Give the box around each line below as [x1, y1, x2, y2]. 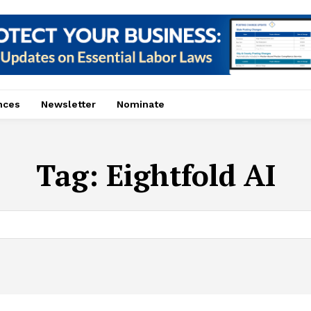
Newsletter [41, 98, 96, 110]
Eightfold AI [106, 155, 276, 194]
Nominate [117, 98, 165, 110]
